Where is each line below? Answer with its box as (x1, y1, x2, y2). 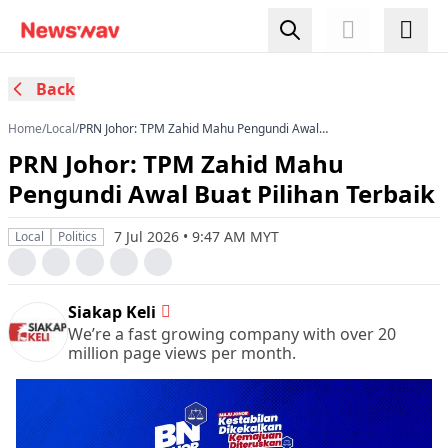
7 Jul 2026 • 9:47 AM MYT (114, 227, 279, 246)
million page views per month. (68, 342, 296, 364)
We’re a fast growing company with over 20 (68, 323, 396, 345)
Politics (58, 228, 97, 245)
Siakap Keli (68, 301, 156, 323)
